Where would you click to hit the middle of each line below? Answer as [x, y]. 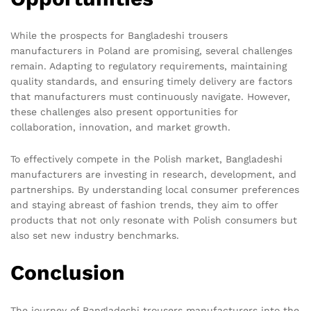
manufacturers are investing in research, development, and [153, 175]
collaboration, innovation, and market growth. [120, 127]
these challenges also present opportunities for [124, 112]
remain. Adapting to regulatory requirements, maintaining [149, 66]
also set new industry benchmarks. [95, 236]
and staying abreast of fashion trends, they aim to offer [144, 205]
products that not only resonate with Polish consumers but [154, 220]
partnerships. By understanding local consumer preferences [155, 190]
